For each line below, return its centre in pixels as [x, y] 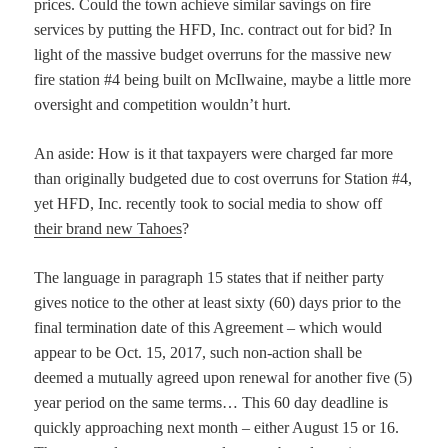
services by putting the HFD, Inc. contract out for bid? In [213, 30]
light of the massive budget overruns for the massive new [213, 55]
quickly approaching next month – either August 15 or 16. [217, 428]
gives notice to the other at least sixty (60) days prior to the [218, 303]
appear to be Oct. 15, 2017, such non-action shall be [198, 353]
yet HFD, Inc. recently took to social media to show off [208, 204]
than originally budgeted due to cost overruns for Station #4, [223, 179]
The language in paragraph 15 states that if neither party [209, 278]
